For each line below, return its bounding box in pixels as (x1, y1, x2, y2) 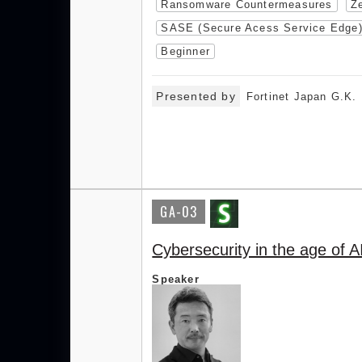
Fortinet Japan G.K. (246, 90, 357, 103)
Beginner (161, 45, 210, 58)
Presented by (156, 90, 236, 103)
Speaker (152, 273, 200, 286)
